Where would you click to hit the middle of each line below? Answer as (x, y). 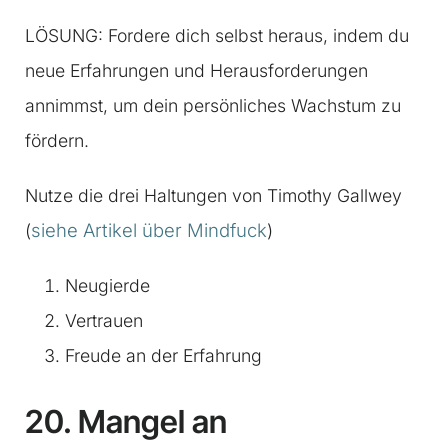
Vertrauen (104, 321)
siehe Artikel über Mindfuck (149, 230)
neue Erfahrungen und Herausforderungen (196, 71)
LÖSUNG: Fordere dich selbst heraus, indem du (217, 36)
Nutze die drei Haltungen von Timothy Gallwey (213, 196)
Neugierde (107, 286)
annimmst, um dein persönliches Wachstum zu (213, 106)
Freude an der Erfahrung (163, 356)
